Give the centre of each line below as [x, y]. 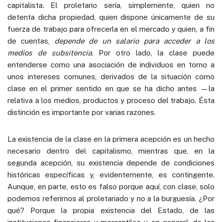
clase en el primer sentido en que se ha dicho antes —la [111, 88]
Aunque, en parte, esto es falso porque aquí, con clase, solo [111, 186]
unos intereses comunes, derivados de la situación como [111, 76]
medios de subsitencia [50, 53]
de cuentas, [31, 41]
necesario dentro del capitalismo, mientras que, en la [111, 151]
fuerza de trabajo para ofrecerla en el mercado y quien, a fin [111, 29]
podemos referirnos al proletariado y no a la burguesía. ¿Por [111, 198]
